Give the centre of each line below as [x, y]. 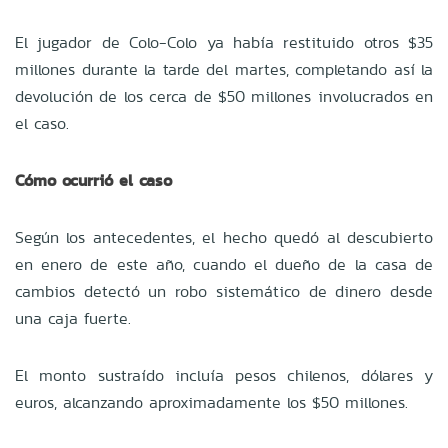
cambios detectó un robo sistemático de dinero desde [224, 291]
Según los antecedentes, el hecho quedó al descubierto [224, 237]
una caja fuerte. [73, 318]
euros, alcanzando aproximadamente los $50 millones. [211, 402]
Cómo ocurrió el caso [93, 180]
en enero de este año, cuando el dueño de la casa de [224, 264]
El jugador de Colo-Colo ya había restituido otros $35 [224, 42]
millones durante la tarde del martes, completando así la [224, 69]
